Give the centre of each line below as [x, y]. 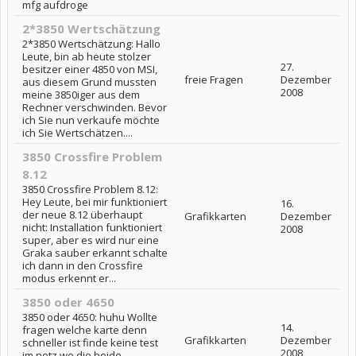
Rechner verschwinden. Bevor [95, 108]
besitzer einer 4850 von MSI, [90, 70]
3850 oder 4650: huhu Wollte [90, 317]
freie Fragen [214, 80]
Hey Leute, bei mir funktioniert [95, 202]
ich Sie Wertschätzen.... [77, 133]
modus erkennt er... [69, 279]
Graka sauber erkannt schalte [95, 253]
